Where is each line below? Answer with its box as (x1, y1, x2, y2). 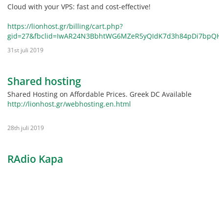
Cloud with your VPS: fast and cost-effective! (7, 2, 151, 11)
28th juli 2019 (7, 124, 44, 131)
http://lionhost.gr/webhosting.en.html (7, 99, 131, 109)
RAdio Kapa (7, 152, 63, 166)
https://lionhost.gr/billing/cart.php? (7, 22, 123, 31)
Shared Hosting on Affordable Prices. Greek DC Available (7, 89, 192, 99)
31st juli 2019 (7, 46, 44, 54)
